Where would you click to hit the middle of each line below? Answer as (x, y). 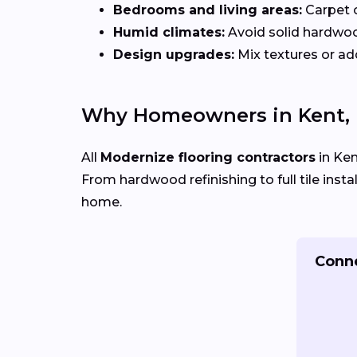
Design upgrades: (174, 55)
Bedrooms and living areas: (208, 10)
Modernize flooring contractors (208, 158)
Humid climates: (169, 33)
